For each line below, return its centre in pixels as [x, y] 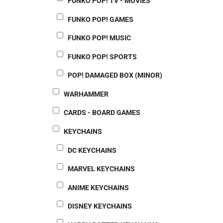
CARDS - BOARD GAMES [102, 113]
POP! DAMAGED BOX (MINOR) [115, 75]
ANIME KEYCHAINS [98, 187]
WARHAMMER [86, 94]
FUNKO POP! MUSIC [99, 38]
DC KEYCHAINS [92, 150]
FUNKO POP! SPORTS [102, 56]
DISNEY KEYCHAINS [100, 206]
